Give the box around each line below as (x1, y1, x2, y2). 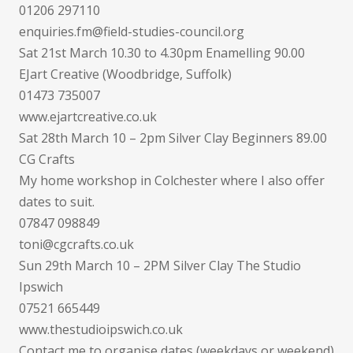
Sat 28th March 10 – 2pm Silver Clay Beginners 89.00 (19, 129, 327, 147)
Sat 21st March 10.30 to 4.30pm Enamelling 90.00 (19, 44, 305, 61)
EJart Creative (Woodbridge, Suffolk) (19, 65, 232, 83)
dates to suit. (19, 193, 95, 210)
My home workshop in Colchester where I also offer (19, 172, 325, 189)
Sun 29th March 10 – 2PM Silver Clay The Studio (19, 257, 301, 274)
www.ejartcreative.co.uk (19, 108, 157, 125)
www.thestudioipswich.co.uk (19, 321, 183, 338)
